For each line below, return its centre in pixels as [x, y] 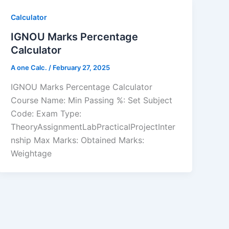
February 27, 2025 [82, 68]
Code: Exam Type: [46, 113]
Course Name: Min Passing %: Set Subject [92, 100]
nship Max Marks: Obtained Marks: [78, 140]
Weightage [31, 153]
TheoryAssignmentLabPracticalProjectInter [93, 127]
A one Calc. [30, 68]
